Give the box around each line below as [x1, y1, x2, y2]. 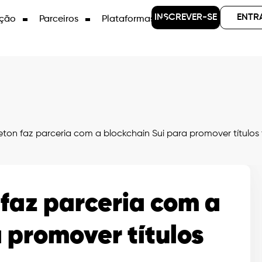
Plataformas [102, 15, 155, 24]
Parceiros [39, 15, 79, 24]
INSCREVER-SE [154, 13, 217, 22]
